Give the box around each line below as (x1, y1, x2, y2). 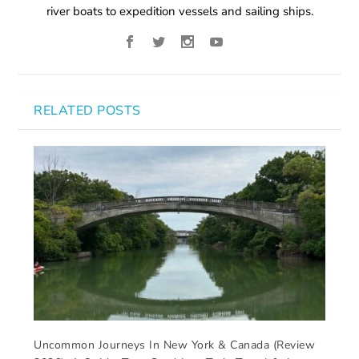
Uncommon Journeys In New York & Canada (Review (34, 337, 316, 353)
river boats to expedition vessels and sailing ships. (46, 3, 313, 20)
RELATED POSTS (34, 102, 141, 120)
